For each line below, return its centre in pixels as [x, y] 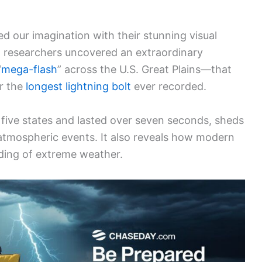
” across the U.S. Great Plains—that [144, 70]
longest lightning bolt [78, 87]
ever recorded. [169, 87]
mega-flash [29, 70]
